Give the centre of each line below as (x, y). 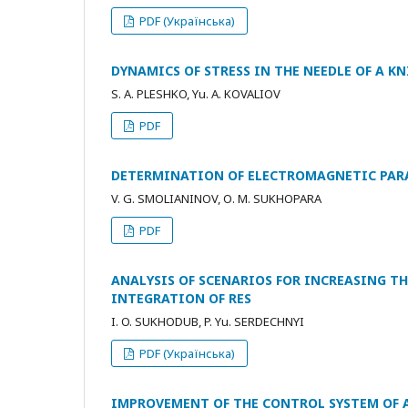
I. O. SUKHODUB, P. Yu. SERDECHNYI (208, 321)
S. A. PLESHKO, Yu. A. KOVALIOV (196, 93)
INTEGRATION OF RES (181, 298)
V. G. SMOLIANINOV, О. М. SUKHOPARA (216, 198)
